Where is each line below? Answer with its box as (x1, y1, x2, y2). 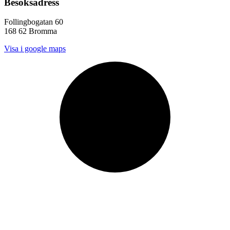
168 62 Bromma (4, 27, 57, 36)
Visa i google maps (4, 44, 66, 53)
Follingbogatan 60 (4, 17, 63, 27)
